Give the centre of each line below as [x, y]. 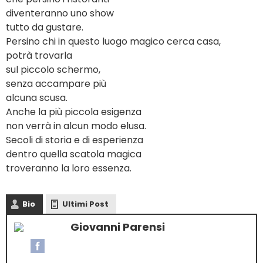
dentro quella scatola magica [74, 154]
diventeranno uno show [60, 14]
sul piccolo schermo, [53, 70]
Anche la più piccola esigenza [74, 112]
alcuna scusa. [37, 98]
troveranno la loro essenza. [69, 168]
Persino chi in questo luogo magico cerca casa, [113, 42]
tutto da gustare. [45, 28]
